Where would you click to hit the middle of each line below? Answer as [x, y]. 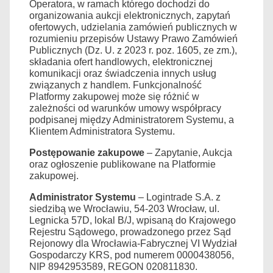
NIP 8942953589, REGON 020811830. [113, 266]
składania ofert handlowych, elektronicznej [121, 62]
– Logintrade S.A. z [178, 197]
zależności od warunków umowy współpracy [125, 108]
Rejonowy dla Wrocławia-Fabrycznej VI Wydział [133, 243]
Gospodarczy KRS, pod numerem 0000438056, [132, 255]
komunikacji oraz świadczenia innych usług [123, 73]
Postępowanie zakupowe [87, 152]
